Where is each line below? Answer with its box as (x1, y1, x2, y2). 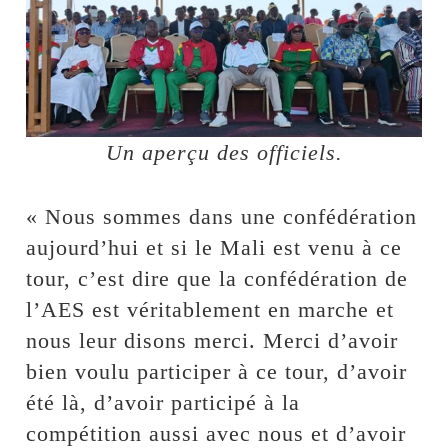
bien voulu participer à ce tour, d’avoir (26, 359, 408, 385)
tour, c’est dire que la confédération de (26, 266, 409, 292)
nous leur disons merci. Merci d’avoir (26, 328, 399, 354)
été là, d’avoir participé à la (26, 390, 301, 416)
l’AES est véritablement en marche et (26, 297, 395, 323)
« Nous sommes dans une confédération (26, 204, 418, 230)
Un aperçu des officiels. (105, 140, 343, 166)
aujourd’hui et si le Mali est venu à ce (26, 235, 403, 261)
